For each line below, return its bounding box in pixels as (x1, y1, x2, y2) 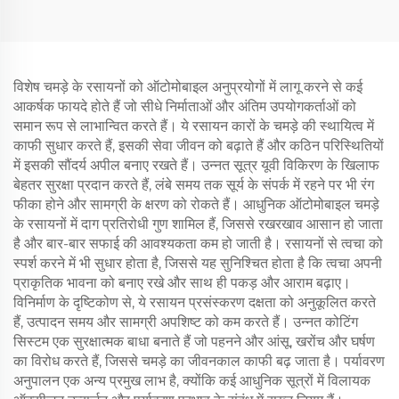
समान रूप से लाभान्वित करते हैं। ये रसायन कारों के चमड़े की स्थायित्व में (13, 118, 374, 134)
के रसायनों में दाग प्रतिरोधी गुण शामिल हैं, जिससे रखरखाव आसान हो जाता (13, 216, 383, 232)
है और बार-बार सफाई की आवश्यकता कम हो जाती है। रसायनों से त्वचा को (13, 235, 383, 252)
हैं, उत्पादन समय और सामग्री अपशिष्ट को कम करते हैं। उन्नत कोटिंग (13, 313, 358, 330)
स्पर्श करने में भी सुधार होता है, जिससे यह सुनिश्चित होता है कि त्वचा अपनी (13, 255, 382, 272)
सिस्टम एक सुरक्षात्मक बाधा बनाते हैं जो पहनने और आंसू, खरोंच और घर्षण (13, 333, 375, 350)
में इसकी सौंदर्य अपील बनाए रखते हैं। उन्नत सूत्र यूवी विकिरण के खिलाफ (13, 157, 379, 174)
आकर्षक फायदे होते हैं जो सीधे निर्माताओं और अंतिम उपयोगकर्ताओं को (13, 98, 356, 115)
